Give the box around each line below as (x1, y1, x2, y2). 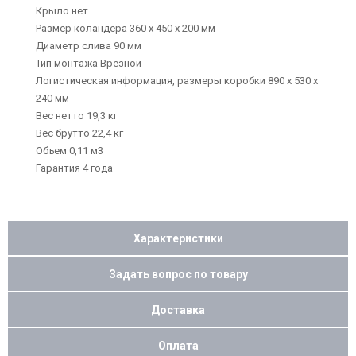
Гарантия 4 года (36, 162, 113, 174)
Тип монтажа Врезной (36, 57, 141, 69)
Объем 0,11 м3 (36, 145, 103, 157)
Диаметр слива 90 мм (36, 40, 141, 52)
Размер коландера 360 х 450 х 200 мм (36, 22, 215, 34)
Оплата (157, 339, 199, 352)
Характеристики (133, 231, 223, 245)
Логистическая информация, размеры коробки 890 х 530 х (36, 75, 318, 87)
